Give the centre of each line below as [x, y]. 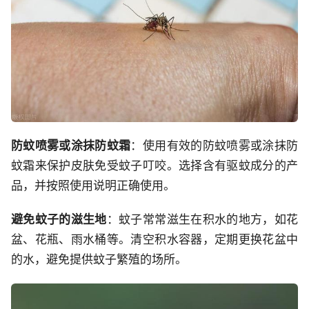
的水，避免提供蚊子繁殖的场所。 [99, 260]
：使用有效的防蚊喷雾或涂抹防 [215, 146]
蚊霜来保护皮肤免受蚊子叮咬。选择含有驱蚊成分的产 [154, 166]
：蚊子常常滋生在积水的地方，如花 [202, 220]
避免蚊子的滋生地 [59, 220]
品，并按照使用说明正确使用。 [93, 186]
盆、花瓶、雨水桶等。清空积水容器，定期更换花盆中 [154, 240]
